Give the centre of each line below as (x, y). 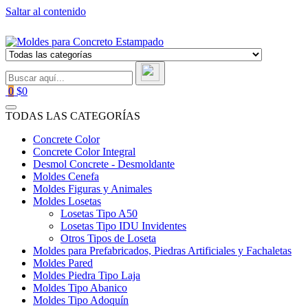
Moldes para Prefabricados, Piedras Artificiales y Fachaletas (162, 251)
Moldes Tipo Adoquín (81, 300)
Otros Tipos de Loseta (108, 238)
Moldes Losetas (67, 201)
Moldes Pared (63, 263)
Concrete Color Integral (84, 152)
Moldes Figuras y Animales (92, 189)
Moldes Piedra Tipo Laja (87, 275)
